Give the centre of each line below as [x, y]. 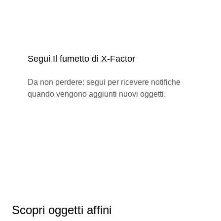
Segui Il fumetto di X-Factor [81, 58]
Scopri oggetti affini [62, 210]
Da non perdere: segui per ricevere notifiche [104, 82]
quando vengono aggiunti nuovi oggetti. [97, 94]
